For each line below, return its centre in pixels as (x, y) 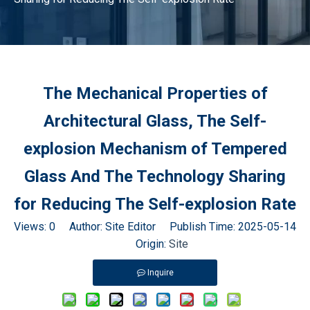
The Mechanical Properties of (155, 93)
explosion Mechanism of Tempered (155, 149)
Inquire (160, 273)
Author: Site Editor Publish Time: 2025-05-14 (176, 227)
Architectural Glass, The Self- (155, 121)
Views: (31, 227)
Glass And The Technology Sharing (155, 176)
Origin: (145, 244)
